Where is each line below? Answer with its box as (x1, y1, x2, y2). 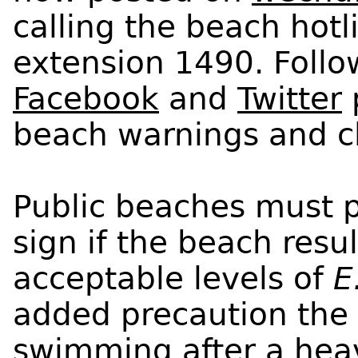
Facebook (13, 80, 159, 117)
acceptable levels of (13, 260, 333, 296)
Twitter (237, 80, 342, 117)
